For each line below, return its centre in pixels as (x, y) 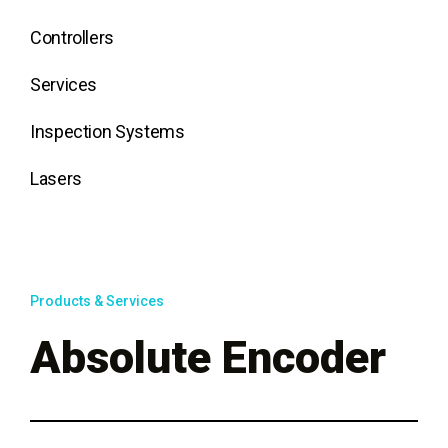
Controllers (72, 37)
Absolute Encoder (208, 357)
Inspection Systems (107, 131)
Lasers (56, 178)
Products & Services (97, 301)
